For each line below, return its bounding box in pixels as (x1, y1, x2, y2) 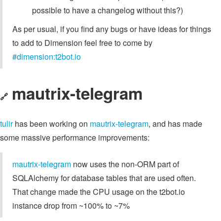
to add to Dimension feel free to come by (12, 37, 152, 49)
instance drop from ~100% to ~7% (12, 200, 130, 212)
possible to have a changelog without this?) (32, 4, 183, 16)
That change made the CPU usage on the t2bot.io (12, 186, 185, 198)
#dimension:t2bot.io (12, 51, 81, 63)
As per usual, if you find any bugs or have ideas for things (12, 23, 211, 35)
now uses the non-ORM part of (71, 158, 179, 170)
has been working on (13, 118, 90, 130)
